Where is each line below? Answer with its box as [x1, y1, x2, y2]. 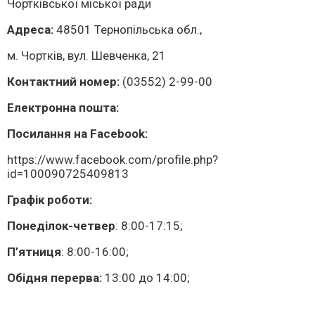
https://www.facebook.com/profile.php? [7, 153, 218, 167]
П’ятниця [7, 245, 61, 259]
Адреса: [7, 22, 56, 37]
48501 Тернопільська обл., [56, 22, 202, 37]
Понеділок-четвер [7, 219, 115, 233]
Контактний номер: [7, 75, 120, 89]
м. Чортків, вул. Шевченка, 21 [7, 49, 180, 63]
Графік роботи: [7, 193, 101, 207]
